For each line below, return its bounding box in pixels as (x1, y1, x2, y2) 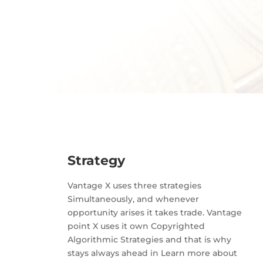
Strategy (67, 153, 125, 169)
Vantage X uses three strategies (67, 180, 201, 191)
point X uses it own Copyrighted (67, 221, 205, 232)
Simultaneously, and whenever (67, 194, 199, 205)
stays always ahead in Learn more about (67, 248, 237, 259)
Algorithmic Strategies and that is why (67, 234, 231, 245)
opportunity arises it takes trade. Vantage (67, 207, 242, 218)
